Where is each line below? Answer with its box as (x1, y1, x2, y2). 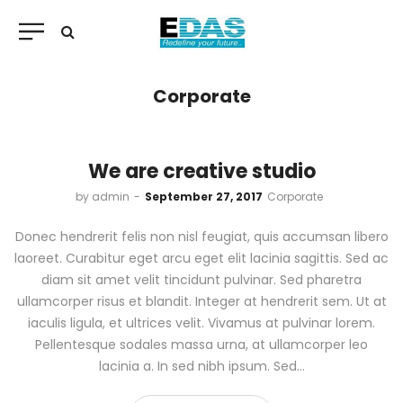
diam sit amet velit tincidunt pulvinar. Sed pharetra (41, 271, 362, 289)
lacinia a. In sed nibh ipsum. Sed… (98, 357, 305, 375)
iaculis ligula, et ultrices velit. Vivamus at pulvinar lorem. (28, 314, 375, 332)
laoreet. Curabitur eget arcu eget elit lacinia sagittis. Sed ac (14, 249, 389, 267)
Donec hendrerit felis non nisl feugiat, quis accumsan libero (14, 228, 389, 246)
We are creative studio (87, 157, 316, 185)
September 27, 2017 (145, 189, 263, 204)
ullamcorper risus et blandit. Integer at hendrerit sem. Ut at (16, 292, 387, 310)
